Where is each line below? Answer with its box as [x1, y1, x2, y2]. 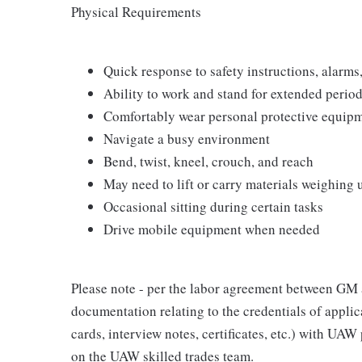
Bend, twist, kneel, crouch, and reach [103, 152, 314, 170]
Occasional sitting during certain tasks [103, 197, 323, 216]
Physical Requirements [71, 2, 201, 21]
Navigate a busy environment [103, 129, 270, 148]
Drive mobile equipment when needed [103, 220, 320, 238]
